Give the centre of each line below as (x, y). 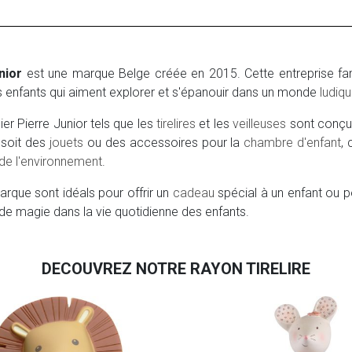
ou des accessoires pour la (163, 143)
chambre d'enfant (293, 143)
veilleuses (260, 124)
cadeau (193, 193)
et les (214, 124)
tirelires (176, 124)
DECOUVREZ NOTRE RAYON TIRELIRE (176, 269)
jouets (66, 143)
